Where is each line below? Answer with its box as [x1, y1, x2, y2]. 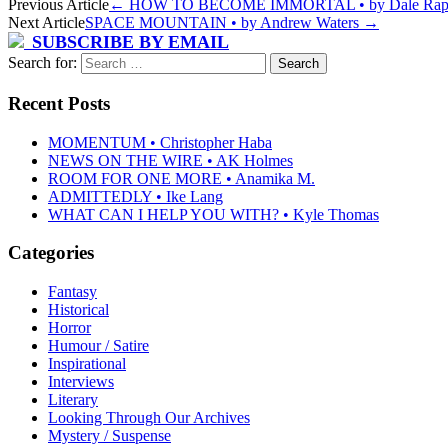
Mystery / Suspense [48, 426, 171, 444]
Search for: [8, 54, 77, 72]
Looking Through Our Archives [48, 408, 250, 426]
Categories [8, 242, 94, 264]
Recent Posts [8, 92, 110, 114]
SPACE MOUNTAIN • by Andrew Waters [85, 14, 363, 32]
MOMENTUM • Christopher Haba [48, 133, 272, 151]
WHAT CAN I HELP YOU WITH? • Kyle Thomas [48, 205, 379, 223]
